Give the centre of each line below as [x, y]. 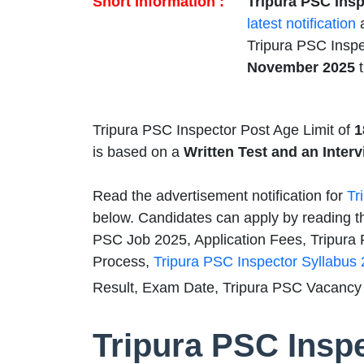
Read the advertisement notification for [220, 195]
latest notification [301, 23]
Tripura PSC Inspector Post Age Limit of [223, 130]
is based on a [138, 152]
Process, [123, 261]
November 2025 [301, 67]
